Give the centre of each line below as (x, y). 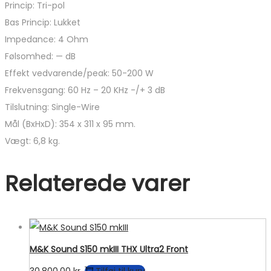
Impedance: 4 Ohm (47, 40)
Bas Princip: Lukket (43, 23)
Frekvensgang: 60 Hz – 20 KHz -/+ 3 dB (85, 90)
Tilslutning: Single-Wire (52, 107)
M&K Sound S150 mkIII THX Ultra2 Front (109, 249)
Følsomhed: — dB (40, 57)
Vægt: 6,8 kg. (32, 141)
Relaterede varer (97, 184)
